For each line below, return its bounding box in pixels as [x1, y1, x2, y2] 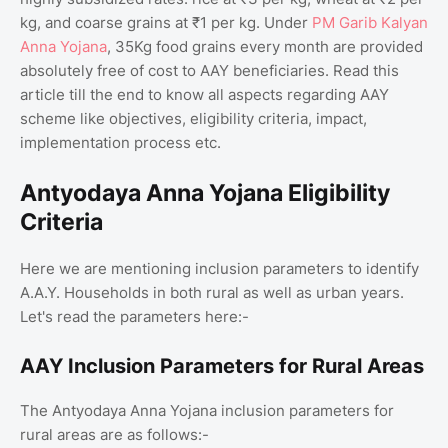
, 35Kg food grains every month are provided [107, 36, 423, 56]
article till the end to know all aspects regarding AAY [20, 84, 389, 104]
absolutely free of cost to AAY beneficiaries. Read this [20, 60, 399, 80]
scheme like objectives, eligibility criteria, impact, [20, 108, 367, 128]
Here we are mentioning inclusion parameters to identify [20, 258, 419, 278]
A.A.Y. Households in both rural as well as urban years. [20, 282, 404, 302]
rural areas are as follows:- [20, 424, 209, 444]
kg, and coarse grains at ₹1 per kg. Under [20, 12, 312, 32]
